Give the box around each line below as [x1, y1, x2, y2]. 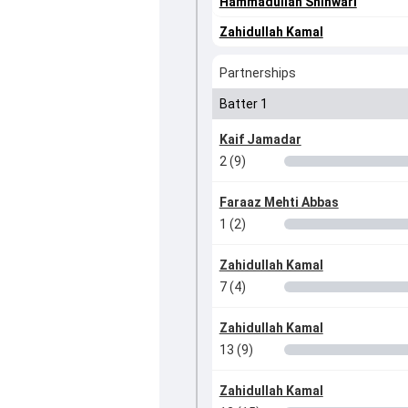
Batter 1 [219, 97, 268, 112]
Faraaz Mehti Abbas [219, 195, 339, 210]
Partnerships [219, 66, 296, 81]
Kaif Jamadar [219, 132, 301, 148]
